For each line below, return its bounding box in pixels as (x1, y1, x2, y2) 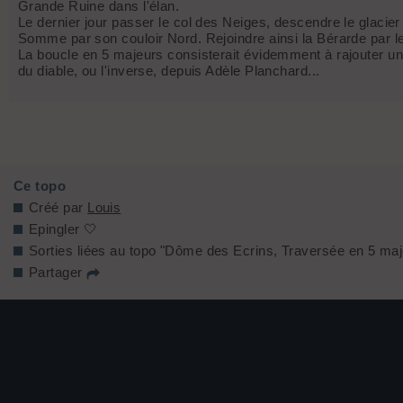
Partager (29, 264, 87, 281)
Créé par (29, 200, 88, 216)
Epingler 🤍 (29, 221, 98, 237)
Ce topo (13, 178, 67, 194)
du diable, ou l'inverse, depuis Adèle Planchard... (18, 63, 320, 79)
